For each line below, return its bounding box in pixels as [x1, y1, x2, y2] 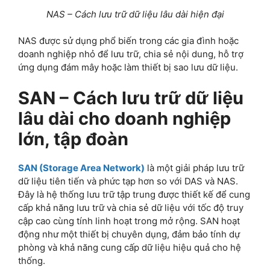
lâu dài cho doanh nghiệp [18, 107, 231, 129]
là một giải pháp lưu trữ [145, 162, 244, 174]
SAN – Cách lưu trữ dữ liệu [18, 87, 243, 108]
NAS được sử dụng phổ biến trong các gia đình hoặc [18, 35, 239, 47]
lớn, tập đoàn [18, 128, 128, 149]
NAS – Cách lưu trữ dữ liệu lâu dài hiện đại [46, 8, 224, 20]
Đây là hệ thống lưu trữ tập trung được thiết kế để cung [18, 188, 250, 200]
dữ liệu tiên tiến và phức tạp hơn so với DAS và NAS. [18, 175, 238, 187]
